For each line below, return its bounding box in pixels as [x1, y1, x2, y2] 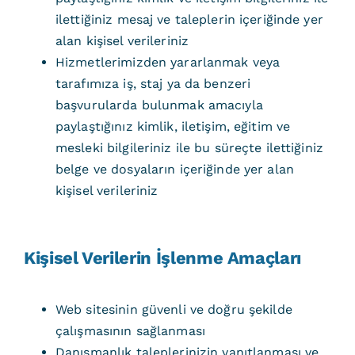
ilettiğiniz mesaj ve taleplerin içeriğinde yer [55, 12, 323, 27]
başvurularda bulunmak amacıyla [55, 97, 263, 113]
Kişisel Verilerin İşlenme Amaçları [23, 248, 302, 268]
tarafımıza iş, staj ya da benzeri [55, 76, 251, 91]
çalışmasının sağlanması [55, 323, 205, 338]
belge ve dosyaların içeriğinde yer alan [55, 162, 294, 177]
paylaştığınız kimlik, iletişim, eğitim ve [55, 119, 291, 134]
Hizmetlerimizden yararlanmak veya [55, 55, 281, 70]
